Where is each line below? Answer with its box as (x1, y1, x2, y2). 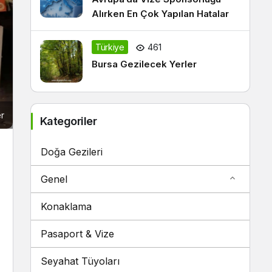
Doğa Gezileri (41, 146, 103, 158)
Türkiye (95, 42, 124, 52)
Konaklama (41, 200, 92, 212)
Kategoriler (40, 115, 97, 127)
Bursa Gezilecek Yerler (92, 58, 197, 70)
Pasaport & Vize (41, 228, 114, 240)
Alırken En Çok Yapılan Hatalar (92, 8, 229, 19)
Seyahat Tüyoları (41, 255, 120, 267)
